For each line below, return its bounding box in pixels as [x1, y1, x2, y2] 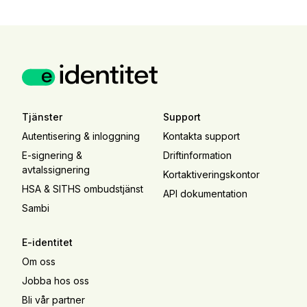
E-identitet [21, 236, 73, 248]
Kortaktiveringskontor [163, 168, 260, 180]
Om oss [21, 255, 56, 267]
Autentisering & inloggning [21, 130, 140, 142]
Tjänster [21, 110, 62, 123]
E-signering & [21, 149, 82, 161]
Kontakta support [163, 130, 241, 142]
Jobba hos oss [21, 274, 89, 286]
